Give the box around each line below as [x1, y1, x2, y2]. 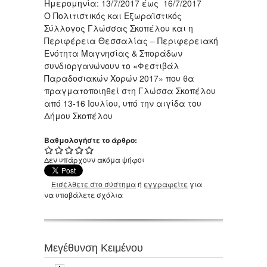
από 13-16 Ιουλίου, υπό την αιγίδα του [44, 97, 201, 109]
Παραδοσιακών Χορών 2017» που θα [44, 72, 194, 84]
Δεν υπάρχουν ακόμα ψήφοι [44, 154, 144, 164]
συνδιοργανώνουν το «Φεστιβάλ [44, 59, 179, 72]
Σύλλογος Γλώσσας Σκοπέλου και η [44, 21, 193, 34]
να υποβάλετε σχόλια [44, 189, 123, 200]
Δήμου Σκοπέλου [44, 109, 113, 122]
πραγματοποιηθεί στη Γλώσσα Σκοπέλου [44, 84, 216, 97]
